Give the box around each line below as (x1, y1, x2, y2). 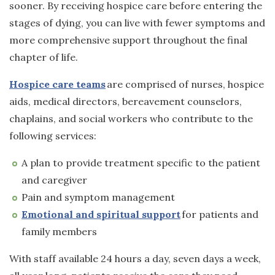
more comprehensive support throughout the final (9, 33, 247, 46)
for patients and (180, 207, 258, 220)
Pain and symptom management (21, 190, 176, 203)
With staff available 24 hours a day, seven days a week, (9, 252, 261, 265)
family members (21, 225, 97, 238)
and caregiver (21, 173, 87, 186)
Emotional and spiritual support (21, 207, 180, 220)
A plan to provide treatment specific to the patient (21, 156, 260, 169)
